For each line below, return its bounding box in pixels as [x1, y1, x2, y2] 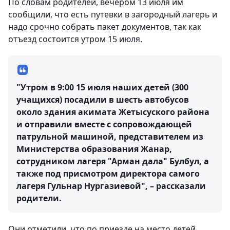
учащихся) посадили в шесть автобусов [16, 94, 189, 105]
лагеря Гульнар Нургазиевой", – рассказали [16, 180, 206, 191]
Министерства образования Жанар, [16, 143, 172, 155]
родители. [16, 193, 62, 204]
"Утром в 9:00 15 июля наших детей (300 [16, 82, 188, 93]
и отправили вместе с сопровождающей [16, 119, 192, 130]
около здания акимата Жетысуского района [16, 106, 209, 118]
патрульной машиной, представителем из [16, 131, 203, 142]
